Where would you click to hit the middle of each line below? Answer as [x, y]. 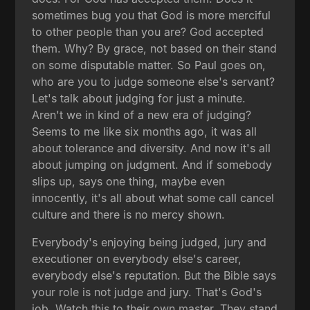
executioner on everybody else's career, [137, 258]
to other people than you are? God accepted [148, 31]
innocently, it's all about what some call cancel [153, 198]
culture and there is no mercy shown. [129, 214]
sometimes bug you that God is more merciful [152, 15]
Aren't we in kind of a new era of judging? [142, 115]
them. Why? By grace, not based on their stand [155, 48]
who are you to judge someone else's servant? [154, 81]
